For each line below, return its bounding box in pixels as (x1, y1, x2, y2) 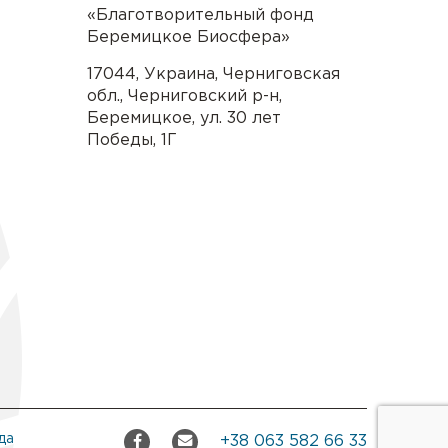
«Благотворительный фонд (86, 7, 314, 23)
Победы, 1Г (86, 132, 177, 148)
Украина (143, 66, 215, 82)
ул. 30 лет (199, 110, 281, 126)
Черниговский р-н (127, 88, 279, 104)
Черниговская (222, 66, 340, 82)
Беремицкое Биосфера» (86, 29, 290, 45)
